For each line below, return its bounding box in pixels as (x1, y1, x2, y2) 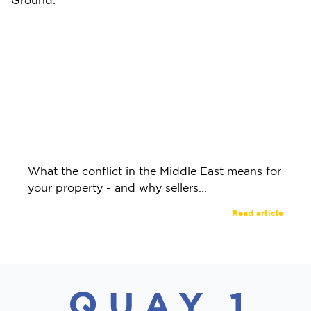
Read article (232, 208, 283, 218)
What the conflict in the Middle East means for (28, 165, 281, 177)
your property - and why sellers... (28, 181, 207, 194)
